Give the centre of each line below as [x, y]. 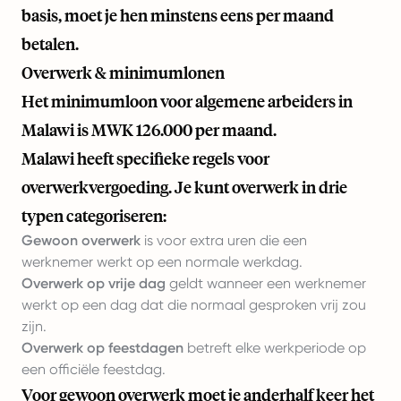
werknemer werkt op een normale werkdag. [162, 262]
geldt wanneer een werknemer [266, 284]
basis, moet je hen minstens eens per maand [178, 16]
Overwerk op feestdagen [102, 348]
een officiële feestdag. [94, 370]
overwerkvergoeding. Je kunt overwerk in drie [184, 188]
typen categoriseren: [94, 216]
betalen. [50, 44]
